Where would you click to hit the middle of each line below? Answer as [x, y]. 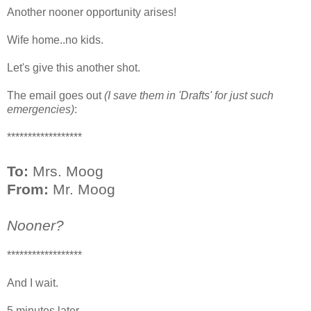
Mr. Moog [82, 189]
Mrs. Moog [66, 171]
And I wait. [33, 283]
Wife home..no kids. [55, 40]
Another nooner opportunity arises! [92, 12]
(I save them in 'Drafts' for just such [189, 95]
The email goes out [56, 95]
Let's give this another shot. [74, 67]
